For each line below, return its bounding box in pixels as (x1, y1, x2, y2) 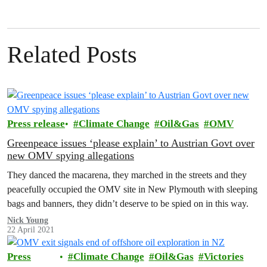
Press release (7, 117, 65, 129)
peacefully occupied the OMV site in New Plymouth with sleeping (7, 183, 257, 195)
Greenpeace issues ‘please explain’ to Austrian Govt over (7, 136, 254, 149)
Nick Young (7, 215, 49, 225)
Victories (203, 250, 244, 262)
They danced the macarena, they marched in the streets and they (7, 169, 247, 181)
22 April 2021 (7, 225, 54, 234)
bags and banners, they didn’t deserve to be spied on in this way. (7, 197, 249, 209)
